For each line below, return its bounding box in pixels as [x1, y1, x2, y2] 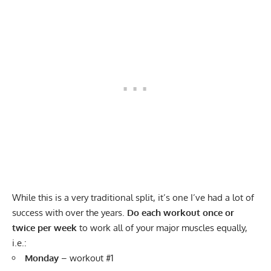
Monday [25, 252, 59, 264]
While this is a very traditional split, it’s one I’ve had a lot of [12, 192, 254, 204]
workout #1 [70, 252, 114, 264]
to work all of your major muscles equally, [77, 222, 247, 234]
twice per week [12, 222, 77, 234]
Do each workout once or [127, 207, 234, 219]
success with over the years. [12, 207, 127, 219]
